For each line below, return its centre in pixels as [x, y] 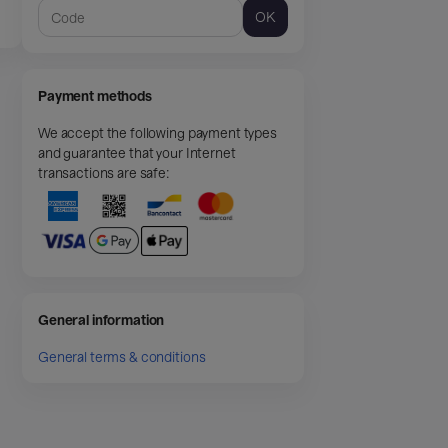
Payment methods [95, 95]
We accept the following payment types [157, 132]
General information [101, 319]
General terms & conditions [122, 356]
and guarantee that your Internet [137, 152]
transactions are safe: [104, 172]
